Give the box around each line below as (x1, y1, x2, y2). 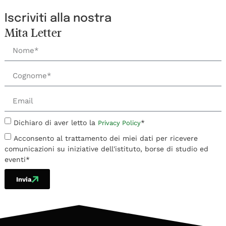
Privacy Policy (97, 119, 141, 127)
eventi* (4, 155, 30, 163)
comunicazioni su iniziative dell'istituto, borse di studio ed (4, 144, 208, 153)
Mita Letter (4, 26, 62, 40)
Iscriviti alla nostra (4, 13, 111, 24)
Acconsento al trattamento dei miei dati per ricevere (13, 134, 198, 142)
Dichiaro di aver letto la (13, 118, 98, 127)
